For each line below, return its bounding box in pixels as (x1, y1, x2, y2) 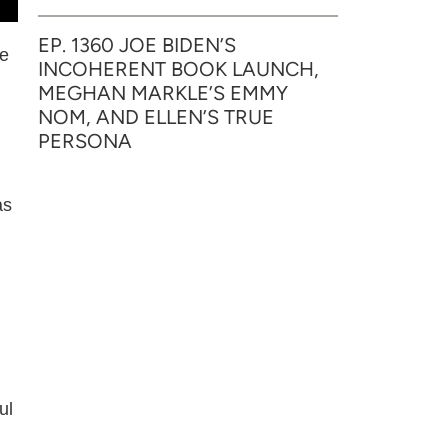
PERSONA (38, 129, 132, 153)
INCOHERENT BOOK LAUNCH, (38, 57, 319, 81)
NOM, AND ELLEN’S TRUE (38, 105, 274, 129)
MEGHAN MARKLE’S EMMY (38, 81, 288, 105)
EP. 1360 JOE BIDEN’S (38, 33, 236, 57)
